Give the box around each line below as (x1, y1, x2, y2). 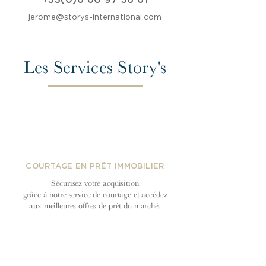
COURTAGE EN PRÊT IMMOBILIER (26, 163, 164, 170)
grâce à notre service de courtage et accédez (23, 189, 167, 199)
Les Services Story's (23, 57, 167, 77)
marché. (134, 201, 161, 210)
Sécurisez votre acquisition (51, 178, 139, 188)
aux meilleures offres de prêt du (29, 201, 134, 210)
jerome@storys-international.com (28, 14, 161, 21)
